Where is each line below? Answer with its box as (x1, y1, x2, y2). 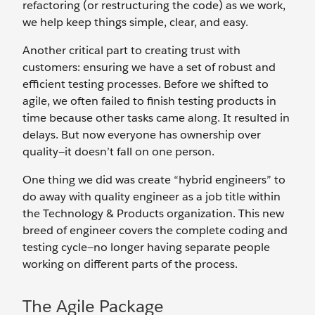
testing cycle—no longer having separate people (22, 240, 270, 255)
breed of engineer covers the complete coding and (22, 223, 288, 238)
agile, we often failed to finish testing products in (22, 94, 276, 108)
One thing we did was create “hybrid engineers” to (22, 172, 285, 187)
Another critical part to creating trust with (22, 43, 240, 58)
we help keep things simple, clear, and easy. (22, 15, 248, 30)
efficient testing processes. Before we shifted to (22, 77, 269, 91)
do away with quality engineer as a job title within (22, 189, 281, 204)
